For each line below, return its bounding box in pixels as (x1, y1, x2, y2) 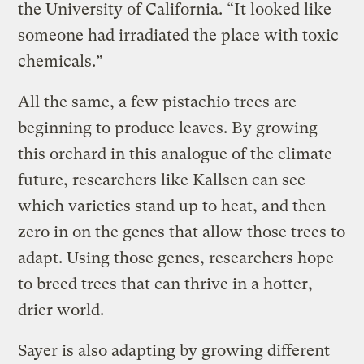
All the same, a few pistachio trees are (18, 92, 297, 111)
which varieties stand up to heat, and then (18, 196, 327, 215)
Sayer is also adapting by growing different (18, 340, 331, 360)
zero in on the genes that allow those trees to (18, 222, 346, 241)
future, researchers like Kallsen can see (18, 170, 306, 189)
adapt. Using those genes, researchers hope (18, 248, 335, 267)
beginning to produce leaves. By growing (18, 118, 318, 137)
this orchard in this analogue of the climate (18, 144, 333, 163)
